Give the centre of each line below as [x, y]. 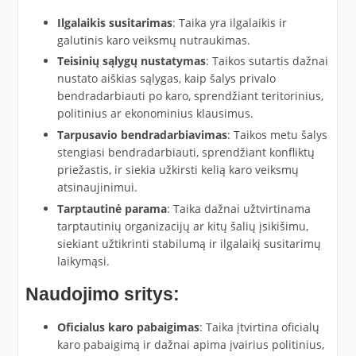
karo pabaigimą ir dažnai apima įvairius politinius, [190, 344]
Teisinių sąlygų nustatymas [131, 61]
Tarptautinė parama [112, 208]
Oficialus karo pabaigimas [128, 327]
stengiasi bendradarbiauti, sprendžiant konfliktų [186, 153]
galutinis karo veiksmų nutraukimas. [153, 40]
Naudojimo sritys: [102, 294]
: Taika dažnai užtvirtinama [238, 208]
